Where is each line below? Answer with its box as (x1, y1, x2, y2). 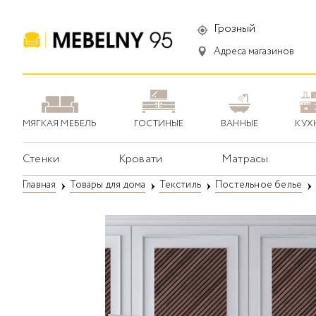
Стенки (23, 151, 60, 168)
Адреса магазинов (213, 44, 294, 59)
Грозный (213, 20, 255, 37)
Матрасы (221, 151, 269, 168)
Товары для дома (70, 178, 146, 193)
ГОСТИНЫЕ (133, 117, 184, 131)
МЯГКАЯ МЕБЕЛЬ (23, 117, 97, 131)
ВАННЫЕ (220, 117, 259, 131)
